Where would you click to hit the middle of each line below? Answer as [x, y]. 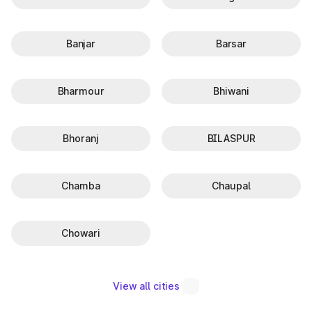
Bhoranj [81, 138]
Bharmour [81, 91]
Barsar [231, 44]
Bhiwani [231, 91]
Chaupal [231, 186]
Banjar [81, 44]
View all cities [146, 286]
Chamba [81, 186]
